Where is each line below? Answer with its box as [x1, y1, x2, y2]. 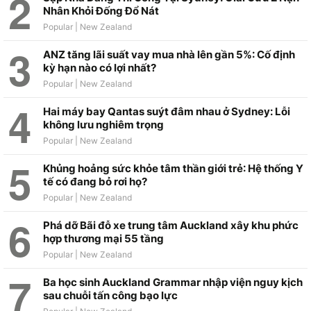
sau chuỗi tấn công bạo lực [43, 288, 178, 302]
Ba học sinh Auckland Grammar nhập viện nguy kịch [43, 275, 303, 289]
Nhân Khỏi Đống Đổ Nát [43, 3, 159, 17]
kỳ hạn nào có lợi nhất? [43, 60, 156, 74]
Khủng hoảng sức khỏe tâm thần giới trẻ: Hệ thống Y [43, 161, 303, 175]
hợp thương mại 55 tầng [43, 231, 164, 245]
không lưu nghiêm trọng [43, 117, 164, 131]
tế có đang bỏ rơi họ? [43, 174, 147, 188]
